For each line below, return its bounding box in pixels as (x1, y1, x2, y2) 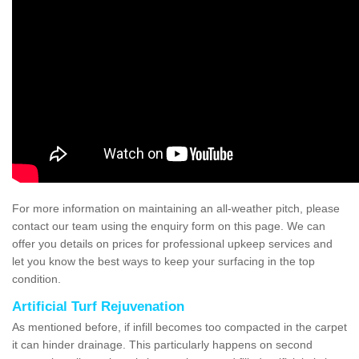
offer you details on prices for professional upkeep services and (12, 236, 333, 250)
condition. (12, 272, 61, 285)
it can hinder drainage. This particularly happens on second (12, 337, 313, 351)
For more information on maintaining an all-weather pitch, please (12, 201, 340, 215)
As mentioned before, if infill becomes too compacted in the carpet (12, 320, 347, 333)
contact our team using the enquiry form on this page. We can (12, 219, 325, 232)
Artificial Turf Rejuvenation (12, 298, 184, 314)
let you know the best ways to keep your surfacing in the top (12, 254, 315, 268)
